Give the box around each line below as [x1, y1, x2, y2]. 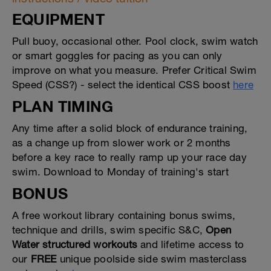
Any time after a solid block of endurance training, [12, 122, 248, 134]
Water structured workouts [12, 238, 137, 250]
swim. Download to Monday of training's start [12, 166, 229, 178]
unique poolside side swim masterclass [56, 253, 247, 265]
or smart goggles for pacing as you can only [12, 50, 223, 62]
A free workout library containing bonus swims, [12, 209, 236, 221]
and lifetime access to [137, 238, 244, 250]
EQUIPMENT [12, 10, 105, 28]
